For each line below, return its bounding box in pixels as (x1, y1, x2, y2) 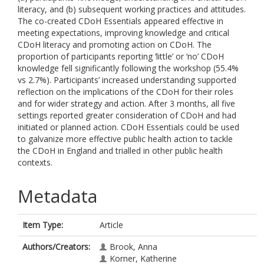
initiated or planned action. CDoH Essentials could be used (18, 121, 239, 133)
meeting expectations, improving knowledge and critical (18, 27, 229, 38)
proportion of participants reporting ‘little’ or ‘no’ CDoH (18, 51, 224, 62)
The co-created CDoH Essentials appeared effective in (18, 15, 223, 27)
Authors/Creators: (22, 241, 90, 252)
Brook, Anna (110, 241, 157, 252)
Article (100, 219, 123, 230)
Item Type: (22, 219, 63, 230)
